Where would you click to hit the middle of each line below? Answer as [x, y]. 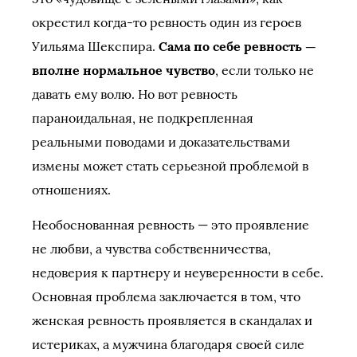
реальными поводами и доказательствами [161, 142]
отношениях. [71, 190]
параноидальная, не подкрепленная [143, 118]
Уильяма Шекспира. [95, 46]
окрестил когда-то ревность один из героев [167, 22]
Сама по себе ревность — [237, 46]
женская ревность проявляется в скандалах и [172, 320]
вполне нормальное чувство [124, 70]
